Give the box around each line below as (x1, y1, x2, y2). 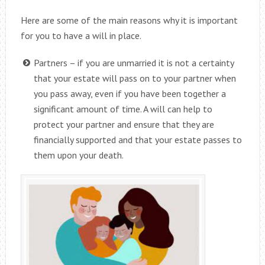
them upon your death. (33, 149, 124, 161)
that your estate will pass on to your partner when (33, 72, 236, 85)
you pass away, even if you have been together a (33, 88, 226, 100)
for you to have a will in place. (20, 30, 141, 42)
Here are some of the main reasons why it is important (20, 14, 238, 27)
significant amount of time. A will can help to (33, 103, 212, 115)
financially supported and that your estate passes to (33, 134, 242, 146)
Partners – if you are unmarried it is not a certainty (33, 57, 234, 69)
